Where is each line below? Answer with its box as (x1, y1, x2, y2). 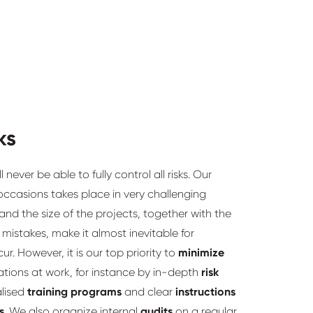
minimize (178, 246, 224, 260)
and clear (122, 285, 175, 299)
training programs (27, 285, 122, 299)
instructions (175, 285, 235, 299)
